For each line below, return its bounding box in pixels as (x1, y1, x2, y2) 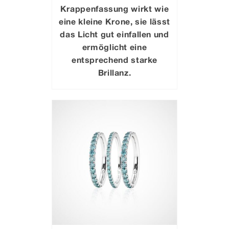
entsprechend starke (71, 54, 158, 64)
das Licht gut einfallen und (60, 29, 169, 39)
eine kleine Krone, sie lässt (59, 16, 170, 26)
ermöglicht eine (82, 41, 147, 52)
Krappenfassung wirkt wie (60, 3, 169, 13)
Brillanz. (98, 67, 131, 77)
